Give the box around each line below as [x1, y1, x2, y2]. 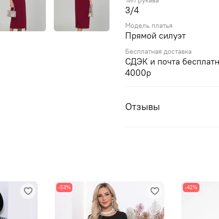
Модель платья [125, 21, 173, 30]
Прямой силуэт [125, 30, 186, 42]
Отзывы [125, 100, 160, 113]
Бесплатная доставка [125, 46, 192, 56]
